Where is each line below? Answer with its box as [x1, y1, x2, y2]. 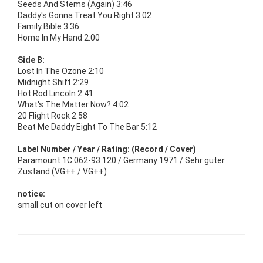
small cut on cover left [18, 200, 102, 210]
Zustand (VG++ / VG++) [18, 166, 107, 176]
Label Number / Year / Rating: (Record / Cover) [18, 144, 196, 154]
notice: [18, 188, 45, 198]
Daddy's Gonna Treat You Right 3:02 [18, 10, 151, 20]
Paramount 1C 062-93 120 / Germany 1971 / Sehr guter [18, 155, 225, 165]
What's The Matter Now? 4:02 [18, 99, 129, 109]
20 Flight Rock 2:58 [18, 110, 87, 120]
